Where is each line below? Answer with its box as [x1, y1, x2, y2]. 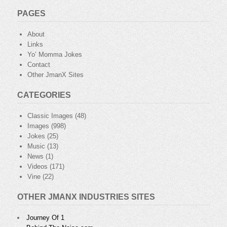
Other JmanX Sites [27, 71, 84, 79]
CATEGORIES [17, 91, 71, 100]
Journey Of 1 [26, 214, 64, 222]
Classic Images [27, 112, 73, 120]
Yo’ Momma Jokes [27, 51, 82, 59]
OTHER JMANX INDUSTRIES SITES [17, 193, 155, 202]
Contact [27, 61, 50, 69]
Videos [27, 163, 48, 171]
